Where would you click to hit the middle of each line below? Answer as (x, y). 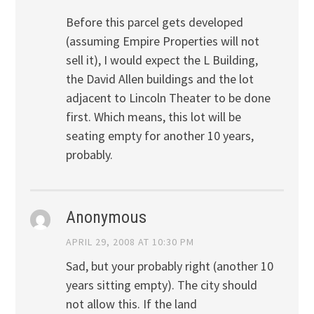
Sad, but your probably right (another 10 (169, 266)
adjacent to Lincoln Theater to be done (168, 98)
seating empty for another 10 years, (159, 136)
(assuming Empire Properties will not (162, 41)
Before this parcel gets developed (154, 22)
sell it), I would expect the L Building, (162, 60)
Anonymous (106, 217)
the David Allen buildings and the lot (159, 79)
